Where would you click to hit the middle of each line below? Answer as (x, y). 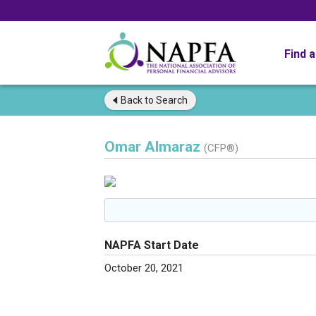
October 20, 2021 (144, 268)
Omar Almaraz (154, 147)
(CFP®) (221, 148)
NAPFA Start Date (152, 245)
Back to (137, 100)
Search (171, 100)
